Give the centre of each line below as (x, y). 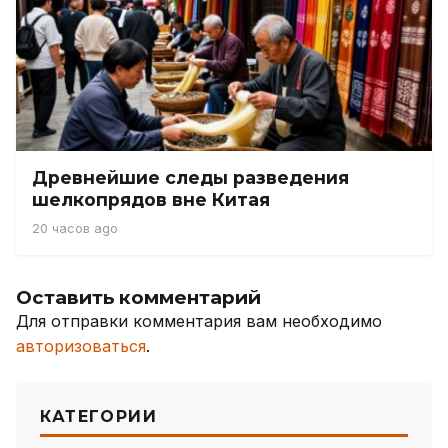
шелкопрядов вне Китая (151, 199)
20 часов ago (75, 228)
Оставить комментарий (138, 297)
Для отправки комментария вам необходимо (199, 321)
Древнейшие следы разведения (190, 177)
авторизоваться (81, 346)
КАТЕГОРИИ (99, 416)
